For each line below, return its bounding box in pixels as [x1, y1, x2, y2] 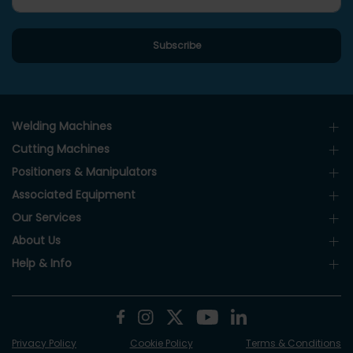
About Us [12, 232, 61, 248]
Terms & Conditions [246, 336, 341, 350]
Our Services [12, 210, 81, 225]
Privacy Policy [12, 336, 76, 350]
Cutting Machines [12, 141, 110, 157]
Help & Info [12, 255, 72, 271]
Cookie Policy [129, 336, 193, 350]
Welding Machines [12, 118, 112, 134]
